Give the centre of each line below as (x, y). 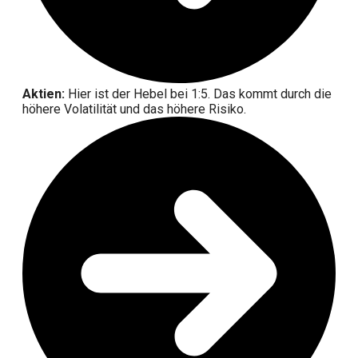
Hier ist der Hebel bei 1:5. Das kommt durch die (198, 94)
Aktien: (44, 94)
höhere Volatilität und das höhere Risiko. (134, 109)
